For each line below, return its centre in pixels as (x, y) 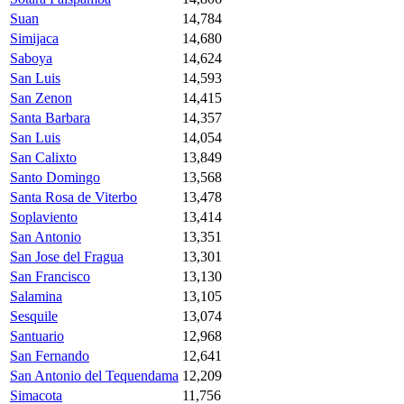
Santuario (37, 335)
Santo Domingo (55, 177)
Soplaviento (44, 216)
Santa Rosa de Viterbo (73, 197)
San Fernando (50, 355)
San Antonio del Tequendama (94, 375)
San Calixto (43, 157)
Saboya (31, 58)
